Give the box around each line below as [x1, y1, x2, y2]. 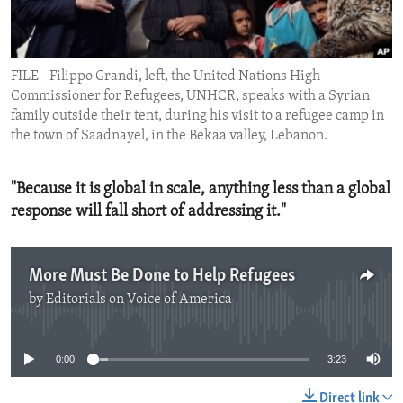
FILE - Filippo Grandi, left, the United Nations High [11, 69, 320, 85]
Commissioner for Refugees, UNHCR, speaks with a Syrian [11, 89, 370, 104]
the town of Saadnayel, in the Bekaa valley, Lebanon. [11, 129, 327, 144]
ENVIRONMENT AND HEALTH [32, 10, 206, 24]
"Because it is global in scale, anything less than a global [11, 181, 390, 199]
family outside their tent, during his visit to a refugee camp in [11, 109, 384, 124]
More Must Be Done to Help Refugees [29, 267, 295, 286]
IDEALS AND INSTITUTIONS [32, 42, 197, 57]
